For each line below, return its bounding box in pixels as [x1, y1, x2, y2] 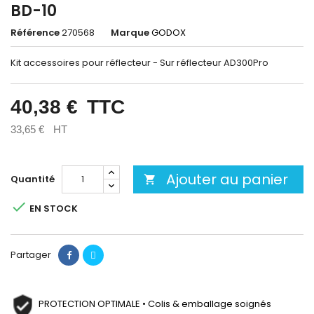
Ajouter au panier [165, 170, 288, 189]
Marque [111, 26, 149, 39]
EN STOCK [27, 201, 78, 215]
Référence [11, 26, 60, 39]
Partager [11, 248, 51, 261]
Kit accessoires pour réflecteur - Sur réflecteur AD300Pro [11, 56, 268, 69]
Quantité [11, 172, 55, 186]
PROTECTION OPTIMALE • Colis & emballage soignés [39, 297, 271, 310]
